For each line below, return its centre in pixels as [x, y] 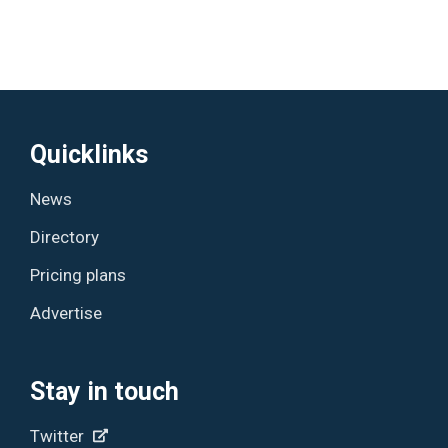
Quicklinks [89, 154]
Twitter [59, 435]
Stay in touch [105, 391]
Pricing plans [78, 274]
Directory [65, 236]
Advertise [66, 312]
